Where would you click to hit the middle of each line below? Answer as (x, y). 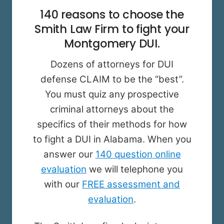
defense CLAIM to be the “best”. (112, 79)
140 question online (138, 154)
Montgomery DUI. (112, 44)
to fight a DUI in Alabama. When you (112, 139)
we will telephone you (135, 169)
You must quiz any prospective (112, 94)
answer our (69, 154)
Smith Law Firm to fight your (112, 29)
